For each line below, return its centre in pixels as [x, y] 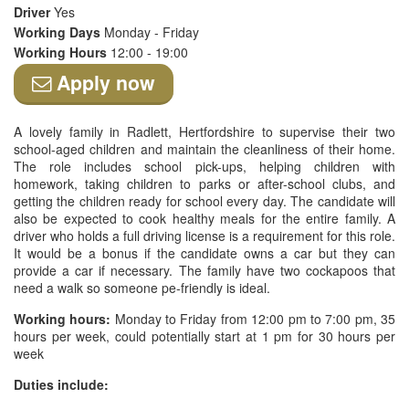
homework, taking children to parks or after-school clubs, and [204, 184]
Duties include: [61, 384]
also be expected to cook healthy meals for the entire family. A [204, 218]
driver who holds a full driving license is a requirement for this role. [204, 236]
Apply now [103, 83]
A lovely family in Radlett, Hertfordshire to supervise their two [204, 131]
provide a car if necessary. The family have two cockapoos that [204, 270]
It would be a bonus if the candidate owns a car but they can [204, 253]
